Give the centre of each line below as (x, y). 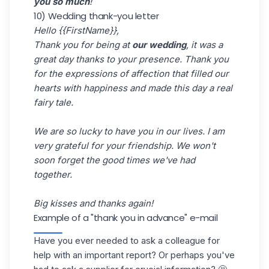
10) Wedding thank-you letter (96, 16)
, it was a (204, 44)
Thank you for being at (83, 44)
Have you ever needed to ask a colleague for (127, 240)
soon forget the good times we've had (114, 160)
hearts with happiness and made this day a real (133, 88)
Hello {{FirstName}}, (76, 30)
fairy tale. (53, 102)
